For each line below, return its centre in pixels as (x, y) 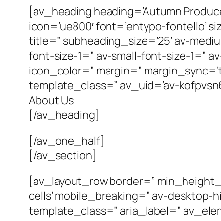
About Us (51, 100)
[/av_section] (63, 156)
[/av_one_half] (67, 141)
